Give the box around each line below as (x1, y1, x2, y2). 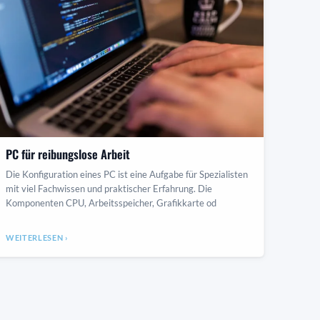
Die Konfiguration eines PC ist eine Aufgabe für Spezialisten (6, 169, 248, 181)
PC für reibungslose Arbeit (6, 145, 130, 164)
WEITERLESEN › (6, 233, 69, 243)
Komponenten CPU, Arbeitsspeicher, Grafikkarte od (6, 197, 216, 209)
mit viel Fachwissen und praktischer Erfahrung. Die (6, 183, 212, 195)
